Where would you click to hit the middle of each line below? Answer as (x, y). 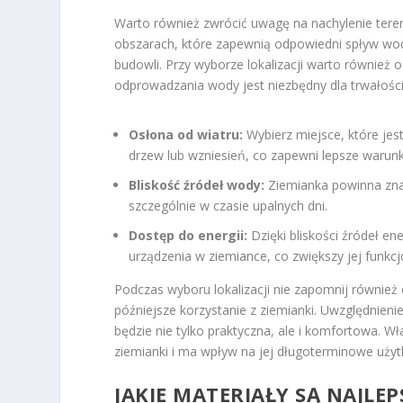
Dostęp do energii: (188, 235)
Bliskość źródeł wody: (197, 184)
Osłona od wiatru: (186, 135)
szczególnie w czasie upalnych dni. (228, 205)
